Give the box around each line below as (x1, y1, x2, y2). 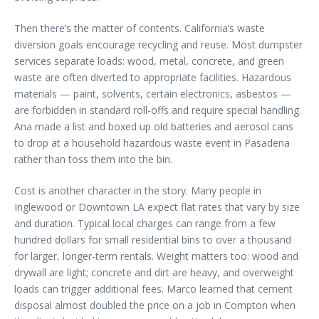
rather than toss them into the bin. (14, 152, 172, 166)
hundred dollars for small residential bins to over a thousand (14, 232, 291, 246)
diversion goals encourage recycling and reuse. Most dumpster (14, 37, 303, 51)
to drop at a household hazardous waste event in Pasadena (14, 135, 290, 150)
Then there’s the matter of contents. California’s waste (14, 21, 265, 35)
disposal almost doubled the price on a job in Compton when (14, 298, 296, 312)
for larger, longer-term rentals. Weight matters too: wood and (14, 249, 298, 263)
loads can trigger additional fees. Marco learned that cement (14, 281, 293, 296)
